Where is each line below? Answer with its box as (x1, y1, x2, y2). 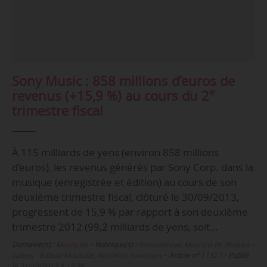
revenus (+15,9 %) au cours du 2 (11, 86, 209, 104)
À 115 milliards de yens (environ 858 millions (11, 145, 219, 160)
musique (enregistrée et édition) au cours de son (11, 175, 237, 190)
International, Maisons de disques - (136, 240, 254, 250)
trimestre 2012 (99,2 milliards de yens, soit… (11, 220, 218, 234)
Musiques (55, 240, 88, 250)
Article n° (168, 250, 199, 261)
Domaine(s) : (11, 240, 54, 250)
